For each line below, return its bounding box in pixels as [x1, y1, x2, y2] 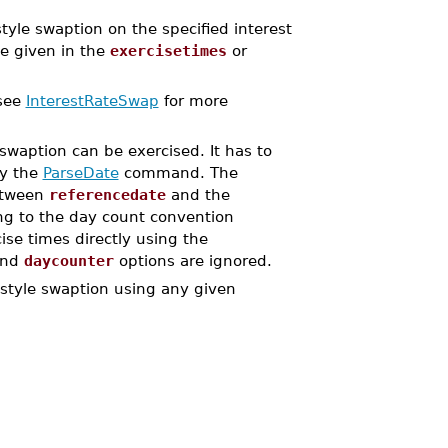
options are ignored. [113, 252, 272, 269]
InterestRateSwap [25, 92, 159, 109]
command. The [118, 164, 238, 181]
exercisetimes [109, 42, 227, 59]
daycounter [23, 252, 114, 269]
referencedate [48, 186, 166, 203]
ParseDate [42, 164, 119, 181]
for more [158, 92, 228, 109]
